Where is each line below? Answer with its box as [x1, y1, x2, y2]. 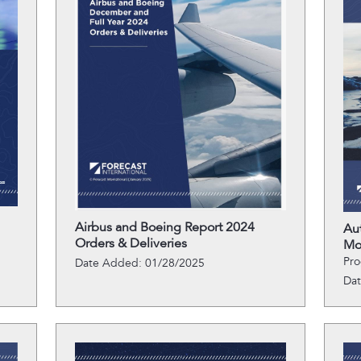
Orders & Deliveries [74, 235, 187, 251]
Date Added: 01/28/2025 [74, 256, 205, 270]
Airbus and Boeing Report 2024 [74, 219, 255, 235]
